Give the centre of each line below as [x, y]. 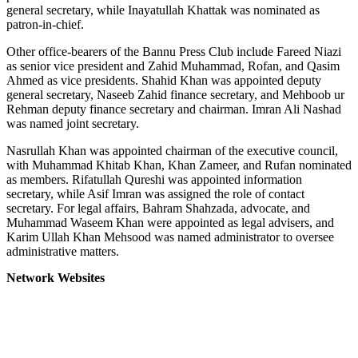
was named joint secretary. [73, 123]
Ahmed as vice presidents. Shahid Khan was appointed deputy [164, 80]
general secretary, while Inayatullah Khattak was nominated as [163, 10]
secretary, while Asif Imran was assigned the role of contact [155, 193]
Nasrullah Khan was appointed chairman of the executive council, [172, 150]
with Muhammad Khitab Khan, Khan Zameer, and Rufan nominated [179, 165]
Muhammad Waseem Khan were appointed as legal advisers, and [170, 222]
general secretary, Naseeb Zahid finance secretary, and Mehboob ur [175, 94]
